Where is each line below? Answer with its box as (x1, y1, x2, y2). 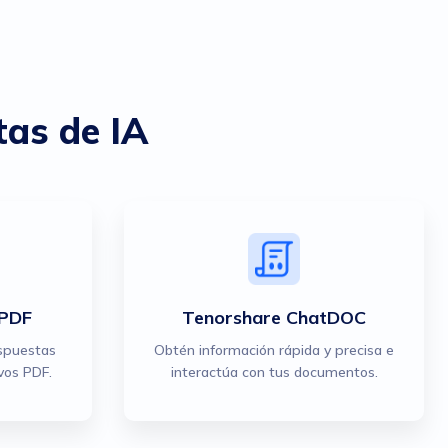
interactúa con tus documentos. (170, 363, 378, 381)
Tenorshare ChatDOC (182, 306, 366, 329)
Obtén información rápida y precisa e (154, 341, 394, 359)
